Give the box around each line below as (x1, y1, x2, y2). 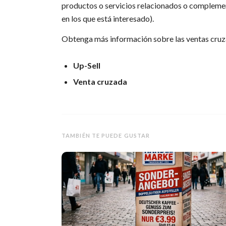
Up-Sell (73, 60, 100, 70)
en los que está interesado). (62, 14, 154, 24)
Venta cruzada (73, 76, 127, 86)
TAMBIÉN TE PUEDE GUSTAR (62, 132, 150, 139)
